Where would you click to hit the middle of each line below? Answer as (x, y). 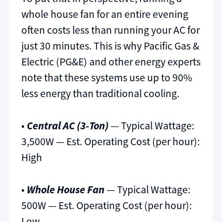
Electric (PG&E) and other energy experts (111, 61)
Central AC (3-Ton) (68, 125)
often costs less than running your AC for (111, 30)
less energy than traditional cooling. (100, 93)
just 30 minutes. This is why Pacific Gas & (110, 46)
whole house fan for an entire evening (105, 14)
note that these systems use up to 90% (107, 77)
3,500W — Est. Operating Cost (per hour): (111, 141)
